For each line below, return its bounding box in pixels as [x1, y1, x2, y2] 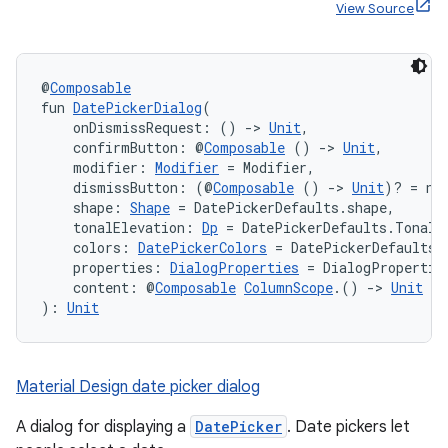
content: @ [41, 278, 155, 297]
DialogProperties [170, 258, 299, 277]
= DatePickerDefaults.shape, [170, 198, 395, 217]
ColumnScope [244, 278, 333, 297]
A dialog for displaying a [16, 417, 190, 437]
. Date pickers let [287, 417, 410, 437]
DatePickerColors [138, 238, 267, 257]
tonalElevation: [41, 218, 202, 237]
